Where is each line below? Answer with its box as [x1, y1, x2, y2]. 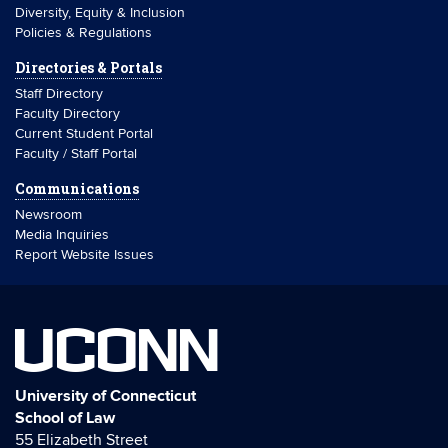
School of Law [15, 408, 115, 428]
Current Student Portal [15, 125, 153, 142]
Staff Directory [15, 85, 103, 102]
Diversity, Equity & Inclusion [15, 4, 185, 21]
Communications [15, 179, 139, 198]
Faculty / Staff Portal [15, 145, 137, 162]
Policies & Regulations [15, 24, 152, 41]
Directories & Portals [15, 58, 162, 77]
